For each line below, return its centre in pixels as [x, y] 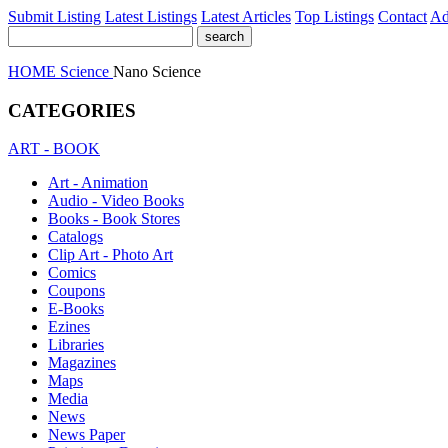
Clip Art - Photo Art [110, 255]
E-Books [76, 309]
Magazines [82, 363]
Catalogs [75, 237]
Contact [402, 16]
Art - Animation [98, 183]
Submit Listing [54, 16]
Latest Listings [151, 16]
